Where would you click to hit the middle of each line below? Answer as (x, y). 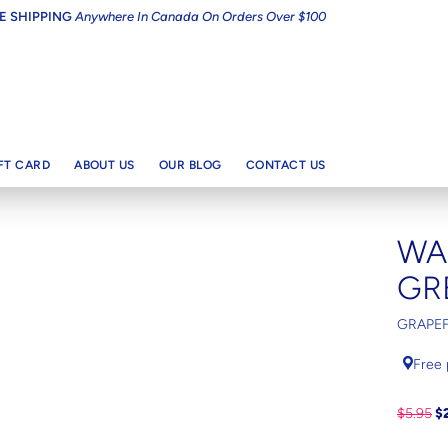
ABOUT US (104, 164)
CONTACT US (285, 164)
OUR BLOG (190, 164)
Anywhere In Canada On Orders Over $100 (200, 16)
